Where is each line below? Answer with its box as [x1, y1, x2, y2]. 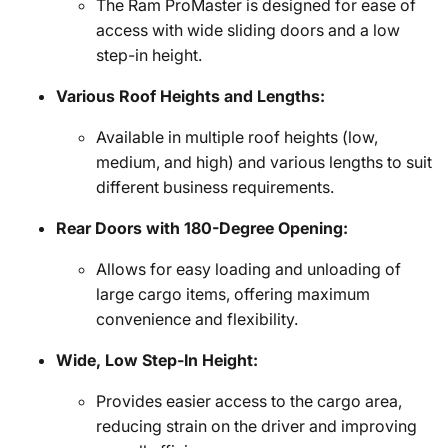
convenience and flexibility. [96, 309, 298, 329]
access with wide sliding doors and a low [96, 20, 400, 40]
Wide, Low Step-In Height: [56, 350, 258, 370]
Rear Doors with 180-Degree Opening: [56, 218, 348, 238]
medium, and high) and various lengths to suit [96, 152, 432, 172]
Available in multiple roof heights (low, [96, 127, 378, 147]
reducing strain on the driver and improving [96, 416, 417, 436]
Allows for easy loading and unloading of [96, 259, 401, 279]
